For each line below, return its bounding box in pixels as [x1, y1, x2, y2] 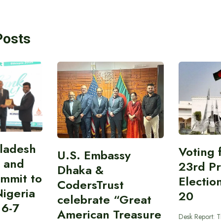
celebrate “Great [57, 190, 151, 208]
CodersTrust [57, 176, 124, 193]
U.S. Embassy [57, 146, 131, 164]
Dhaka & [57, 161, 104, 179]
